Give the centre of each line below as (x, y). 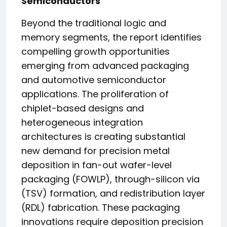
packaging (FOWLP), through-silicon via (110, 179)
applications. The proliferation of (95, 94)
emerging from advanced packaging (105, 66)
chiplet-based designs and (83, 108)
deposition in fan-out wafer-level (97, 165)
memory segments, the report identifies (111, 37)
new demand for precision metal (96, 151)
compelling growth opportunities (96, 51)
